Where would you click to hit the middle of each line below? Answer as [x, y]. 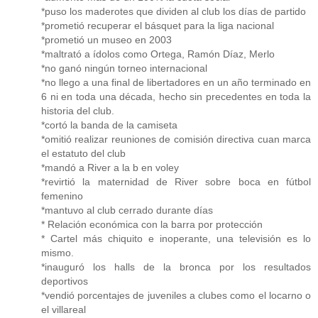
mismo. [57, 253]
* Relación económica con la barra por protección [152, 225]
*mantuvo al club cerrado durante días [127, 210]
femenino [62, 196]
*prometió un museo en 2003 [106, 40]
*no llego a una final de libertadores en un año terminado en [176, 83]
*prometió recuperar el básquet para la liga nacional [158, 26]
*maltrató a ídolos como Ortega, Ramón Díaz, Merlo [158, 54]
